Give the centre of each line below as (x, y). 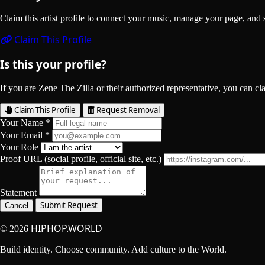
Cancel (17, 206)
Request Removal (127, 110)
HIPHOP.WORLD (67, 229)
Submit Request (69, 206)
